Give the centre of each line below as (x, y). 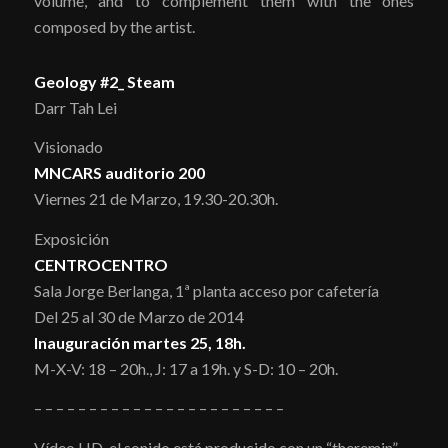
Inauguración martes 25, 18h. (139, 342)
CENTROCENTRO (100, 264)
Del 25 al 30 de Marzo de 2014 (138, 316)
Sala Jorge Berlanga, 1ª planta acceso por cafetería (206, 290)
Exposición (71, 238)
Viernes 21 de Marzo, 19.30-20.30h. (155, 199)
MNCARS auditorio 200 (119, 173)
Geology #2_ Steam (104, 81)
